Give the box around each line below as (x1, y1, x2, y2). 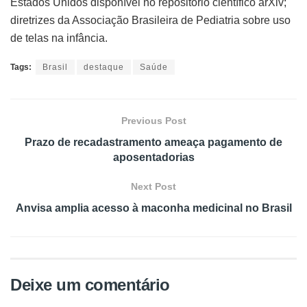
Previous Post (121, 114, 186, 126)
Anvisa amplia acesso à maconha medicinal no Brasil (15, 201, 292, 214)
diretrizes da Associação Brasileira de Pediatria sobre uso (10, 14, 291, 26)
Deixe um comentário (10, 275, 170, 294)
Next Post (131, 180, 176, 192)
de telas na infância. (10, 32, 108, 44)
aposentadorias (112, 151, 195, 163)
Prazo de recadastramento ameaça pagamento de (25, 136, 282, 148)
